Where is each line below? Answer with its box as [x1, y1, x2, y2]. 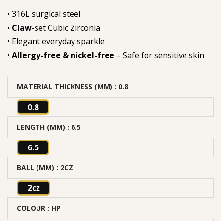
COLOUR [17, 203, 45, 213]
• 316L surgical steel [7, 8, 80, 20]
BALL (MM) [17, 163, 54, 173]
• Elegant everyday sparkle [7, 36, 105, 47]
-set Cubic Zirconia [32, 22, 100, 34]
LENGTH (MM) [17, 122, 65, 132]
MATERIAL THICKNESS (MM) [17, 82, 112, 92]
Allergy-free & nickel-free [12, 50, 114, 61]
